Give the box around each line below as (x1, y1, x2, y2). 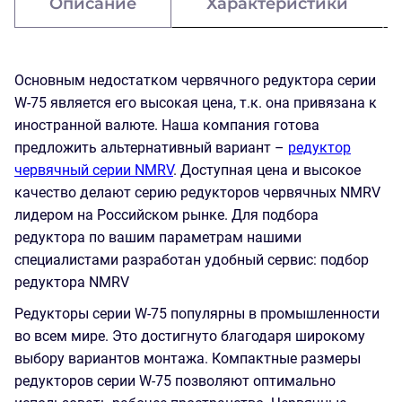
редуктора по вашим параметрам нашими (14, 229, 301, 246)
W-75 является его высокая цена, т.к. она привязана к (14, 94, 377, 111)
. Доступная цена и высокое (173, 162, 361, 179)
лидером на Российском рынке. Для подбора (14, 206, 319, 223)
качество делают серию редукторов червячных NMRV (14, 184, 380, 201)
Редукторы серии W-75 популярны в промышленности (14, 305, 380, 322)
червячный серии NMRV (14, 162, 173, 179)
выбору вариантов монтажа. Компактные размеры (14, 350, 361, 367)
